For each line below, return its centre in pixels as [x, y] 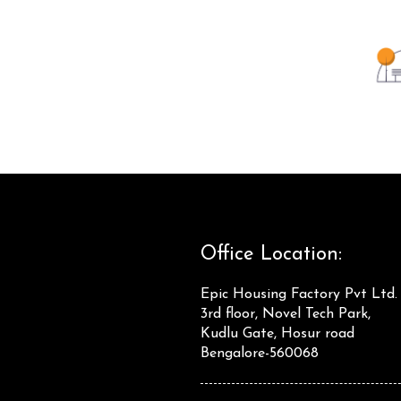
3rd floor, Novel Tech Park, [286, 315]
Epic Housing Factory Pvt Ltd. [299, 295]
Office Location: [271, 255]
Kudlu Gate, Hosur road [277, 334]
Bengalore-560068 [260, 354]
